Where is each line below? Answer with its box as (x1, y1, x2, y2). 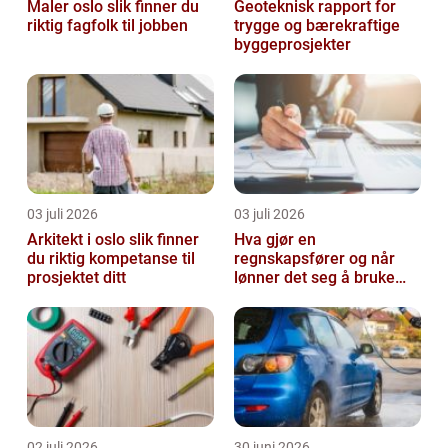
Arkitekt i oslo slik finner (27, 230, 129, 250)
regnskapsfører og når (234, 249, 349, 269)
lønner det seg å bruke (234, 268, 395, 288)
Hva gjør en (234, 230, 316, 250)
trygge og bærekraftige (234, 16, 400, 36)
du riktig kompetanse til (27, 249, 195, 269)
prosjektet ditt (27, 268, 126, 288)
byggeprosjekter (234, 35, 351, 55)
